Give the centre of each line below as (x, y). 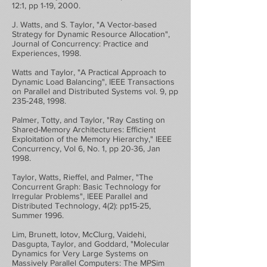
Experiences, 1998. (46, 53)
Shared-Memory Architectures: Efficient (84, 129)
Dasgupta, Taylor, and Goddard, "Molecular (91, 244)
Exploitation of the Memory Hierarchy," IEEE (92, 139)
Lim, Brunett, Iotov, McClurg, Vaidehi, (79, 234)
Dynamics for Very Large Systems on (80, 253)
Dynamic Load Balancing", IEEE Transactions (93, 82)
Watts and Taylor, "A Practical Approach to (89, 72)
